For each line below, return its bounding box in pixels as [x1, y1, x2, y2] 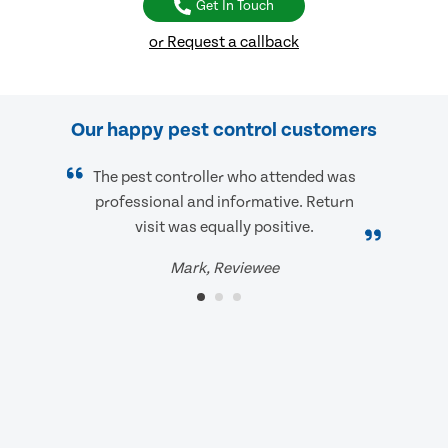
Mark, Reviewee [169, 259, 279, 278]
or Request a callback [149, 33, 299, 52]
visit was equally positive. [134, 218, 314, 237]
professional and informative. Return [94, 193, 354, 212]
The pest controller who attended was [92, 168, 356, 187]
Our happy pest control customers [71, 119, 377, 142]
